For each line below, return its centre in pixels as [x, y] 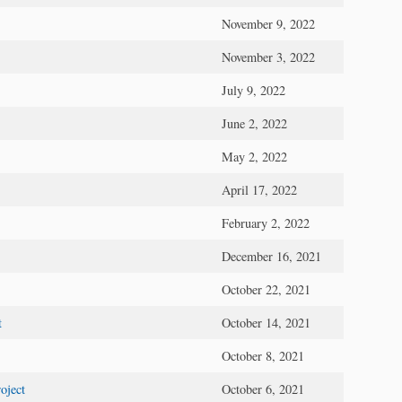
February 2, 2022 [266, 223]
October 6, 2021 [263, 389]
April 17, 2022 [259, 189]
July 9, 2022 [253, 90]
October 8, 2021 [263, 355]
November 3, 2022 [268, 57]
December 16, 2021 [271, 256]
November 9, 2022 [268, 23]
